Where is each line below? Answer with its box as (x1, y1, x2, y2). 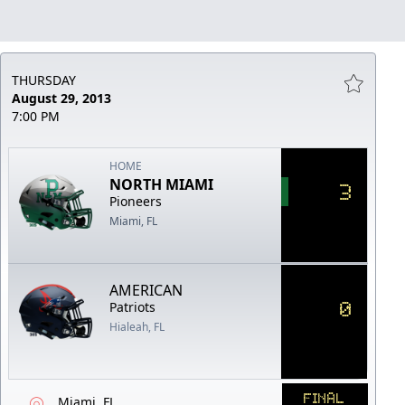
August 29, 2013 (12, 89, 111, 107)
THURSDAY (12, 71, 76, 89)
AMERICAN (109, 279, 184, 300)
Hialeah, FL (109, 318, 165, 334)
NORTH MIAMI (109, 174, 214, 194)
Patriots (109, 297, 156, 316)
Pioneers (109, 192, 163, 210)
